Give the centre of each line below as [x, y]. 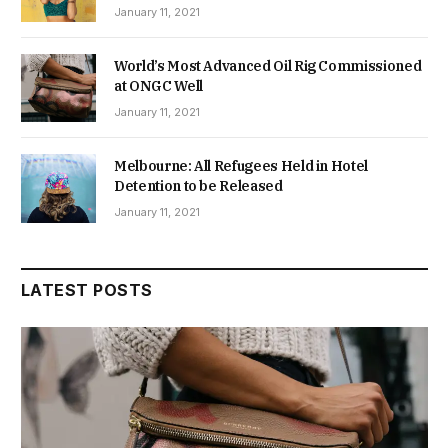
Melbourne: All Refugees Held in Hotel [241, 166]
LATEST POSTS [87, 289]
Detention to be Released [198, 186]
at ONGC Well [158, 86]
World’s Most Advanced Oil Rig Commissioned [268, 66]
